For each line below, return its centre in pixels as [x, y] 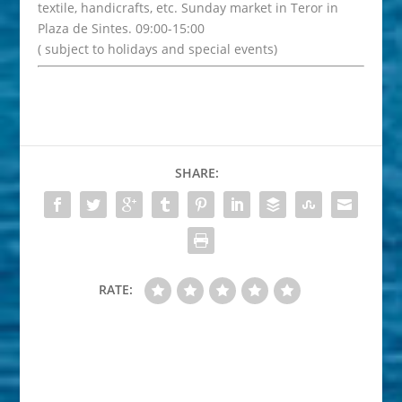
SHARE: [197, 173]
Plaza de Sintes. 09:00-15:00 [122, 29]
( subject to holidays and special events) [158, 49]
